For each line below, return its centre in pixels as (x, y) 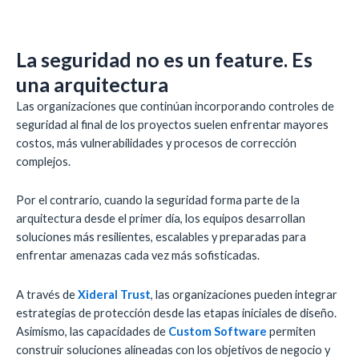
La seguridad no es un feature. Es (164, 59)
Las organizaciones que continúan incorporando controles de (175, 106)
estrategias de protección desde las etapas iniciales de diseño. (176, 313)
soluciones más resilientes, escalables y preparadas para (161, 237)
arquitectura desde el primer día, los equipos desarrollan (161, 219)
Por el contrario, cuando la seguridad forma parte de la (158, 200)
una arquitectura (92, 84)
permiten (291, 331)
